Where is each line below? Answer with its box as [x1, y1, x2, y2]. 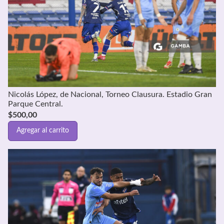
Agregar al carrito [16, 127, 69, 134]
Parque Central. [8, 99, 63, 108]
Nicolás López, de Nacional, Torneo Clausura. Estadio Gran [8, 90, 212, 98]
